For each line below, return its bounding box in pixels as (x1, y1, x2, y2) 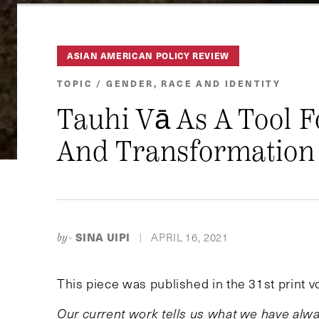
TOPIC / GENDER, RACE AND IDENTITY (57, 76, 281, 89)
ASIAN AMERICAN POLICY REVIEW (67, 49, 229, 62)
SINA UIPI (75, 229, 130, 244)
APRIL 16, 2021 (151, 229, 229, 244)
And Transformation (57, 133, 315, 169)
